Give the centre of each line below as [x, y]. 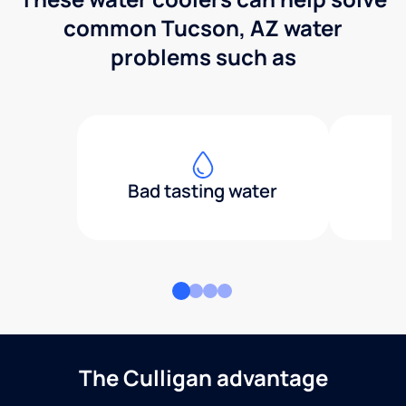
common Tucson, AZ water [203, 27]
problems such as [203, 56]
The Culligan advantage [203, 377]
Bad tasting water [203, 190]
